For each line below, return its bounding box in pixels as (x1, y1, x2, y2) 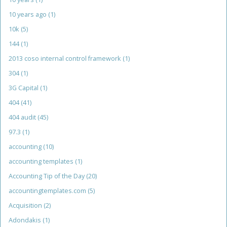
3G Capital (9, 84, 40, 93)
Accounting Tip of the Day (9, 172, 86, 181)
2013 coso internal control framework (9, 54, 123, 63)
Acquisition (9, 201, 44, 210)
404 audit (9, 113, 37, 122)
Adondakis (9, 216, 43, 225)
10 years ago (9, 10, 48, 19)
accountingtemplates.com (9, 186, 88, 196)
